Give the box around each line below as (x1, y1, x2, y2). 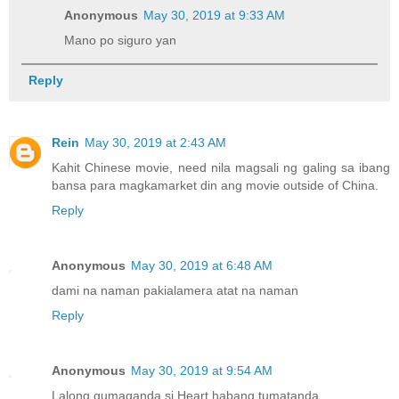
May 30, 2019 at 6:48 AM (131, 257, 273, 273)
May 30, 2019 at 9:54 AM (131, 362, 273, 378)
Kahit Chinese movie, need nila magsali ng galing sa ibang (52, 159, 390, 175)
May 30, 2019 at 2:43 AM (85, 134, 226, 150)
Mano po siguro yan (64, 32, 177, 47)
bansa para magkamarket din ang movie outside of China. (52, 177, 379, 192)
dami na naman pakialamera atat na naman (52, 282, 298, 297)
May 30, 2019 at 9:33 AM (143, 7, 286, 22)
